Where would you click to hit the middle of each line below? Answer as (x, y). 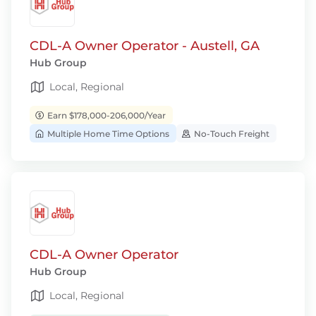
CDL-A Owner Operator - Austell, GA (145, 46)
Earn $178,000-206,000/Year (105, 115)
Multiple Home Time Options (107, 133)
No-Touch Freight (231, 133)
